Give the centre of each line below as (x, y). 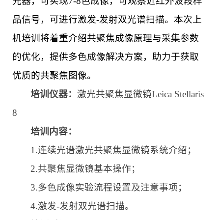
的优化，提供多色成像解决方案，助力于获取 (106, 57)
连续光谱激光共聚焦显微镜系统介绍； (117, 150)
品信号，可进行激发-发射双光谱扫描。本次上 (107, 20)
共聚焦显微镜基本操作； (89, 169)
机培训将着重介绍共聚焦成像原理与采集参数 (106, 38)
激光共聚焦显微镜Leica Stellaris (141, 94)
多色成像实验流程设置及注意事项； (113, 188)
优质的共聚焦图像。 (54, 76)
